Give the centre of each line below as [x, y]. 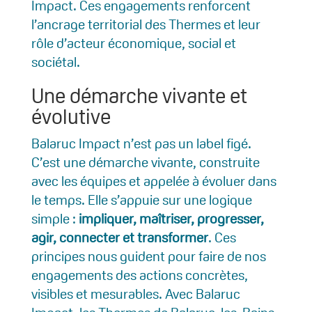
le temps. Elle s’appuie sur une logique [141, 200]
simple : [55, 219]
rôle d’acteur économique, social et [133, 44]
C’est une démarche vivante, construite [145, 163]
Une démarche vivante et [139, 96]
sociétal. [55, 62]
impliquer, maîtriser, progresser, [171, 219]
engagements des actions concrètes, [139, 275]
